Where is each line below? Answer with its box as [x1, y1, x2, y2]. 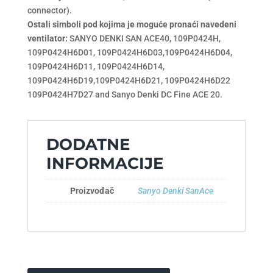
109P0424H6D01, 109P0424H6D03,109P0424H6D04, [27, 47, 232, 57]
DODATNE [46, 134, 130, 154]
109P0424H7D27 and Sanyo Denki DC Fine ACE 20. [27, 89, 222, 99]
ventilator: [27, 33, 68, 43]
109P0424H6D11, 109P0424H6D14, [27, 61, 165, 71]
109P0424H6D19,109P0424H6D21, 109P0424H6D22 [27, 75, 230, 85]
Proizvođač [69, 185, 114, 196]
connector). [27, 5, 72, 15]
